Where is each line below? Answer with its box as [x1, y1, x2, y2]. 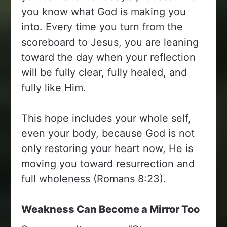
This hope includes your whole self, [21, 111, 192, 124]
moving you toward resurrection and [21, 157, 195, 170]
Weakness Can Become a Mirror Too [21, 203, 200, 215]
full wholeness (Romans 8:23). [21, 172, 167, 185]
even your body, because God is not [21, 127, 195, 139]
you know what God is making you [21, 5, 186, 18]
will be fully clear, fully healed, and [21, 66, 187, 79]
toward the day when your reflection [21, 51, 196, 63]
